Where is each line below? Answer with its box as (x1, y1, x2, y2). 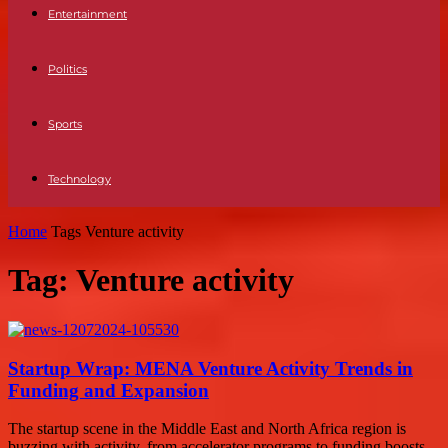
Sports (48, 117, 82, 131)
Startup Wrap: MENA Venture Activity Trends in (8, 357, 413, 379)
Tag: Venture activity (8, 262, 294, 299)
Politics (48, 62, 87, 76)
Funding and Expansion (8, 379, 209, 401)
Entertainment (48, 7, 127, 21)
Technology (48, 172, 111, 186)
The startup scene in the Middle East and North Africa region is (8, 420, 406, 438)
